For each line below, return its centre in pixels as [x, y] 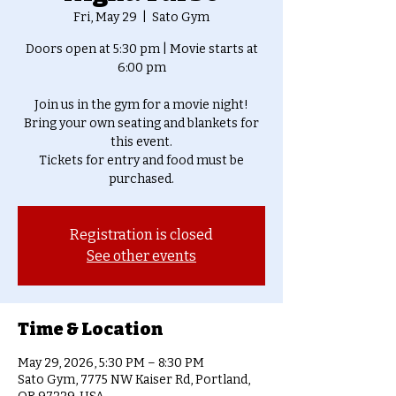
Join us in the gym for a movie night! [141, 104]
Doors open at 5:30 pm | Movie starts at [141, 49]
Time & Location [90, 328]
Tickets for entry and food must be [141, 160]
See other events [141, 255]
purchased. [141, 179]
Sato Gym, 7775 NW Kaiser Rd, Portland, [134, 379]
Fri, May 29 [105, 17]
